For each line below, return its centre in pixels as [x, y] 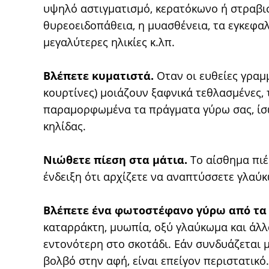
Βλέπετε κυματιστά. [98, 76]
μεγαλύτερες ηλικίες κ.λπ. [109, 42]
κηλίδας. [65, 126]
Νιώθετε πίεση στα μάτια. [115, 160]
